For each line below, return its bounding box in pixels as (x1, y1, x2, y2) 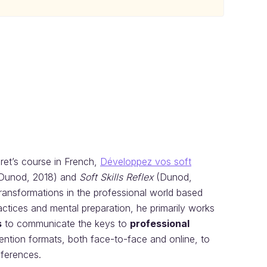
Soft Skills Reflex (79, 171, 153, 184)
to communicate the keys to (2, 218, 130, 230)
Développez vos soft (100, 156, 191, 168)
